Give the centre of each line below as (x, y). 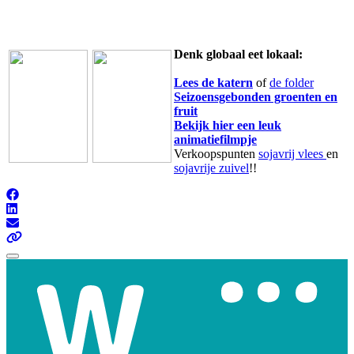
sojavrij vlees (292, 153)
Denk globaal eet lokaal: (238, 54)
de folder (292, 82)
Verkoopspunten (216, 153)
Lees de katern (213, 82)
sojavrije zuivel (211, 168)
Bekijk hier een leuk (228, 125)
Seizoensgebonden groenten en (256, 96)
